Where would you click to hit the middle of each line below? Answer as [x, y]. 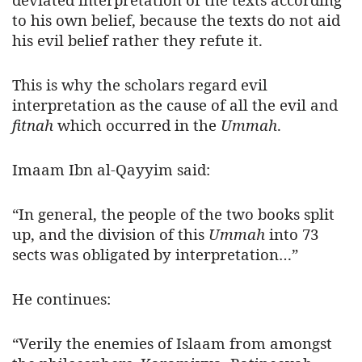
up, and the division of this [110, 234]
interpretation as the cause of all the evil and [175, 105]
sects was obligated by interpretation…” [155, 255]
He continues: [61, 299]
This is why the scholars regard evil [140, 85]
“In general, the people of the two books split [173, 214]
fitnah [33, 125]
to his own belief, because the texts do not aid [176, 20]
